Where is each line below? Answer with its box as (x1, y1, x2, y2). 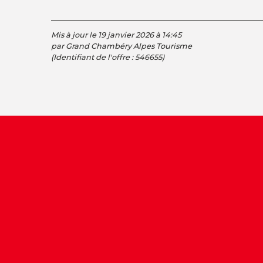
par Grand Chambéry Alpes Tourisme (51, 42, 192, 50)
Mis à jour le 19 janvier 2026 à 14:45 (51, 31, 181, 39)
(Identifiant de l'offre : (51, 53, 135, 62)
